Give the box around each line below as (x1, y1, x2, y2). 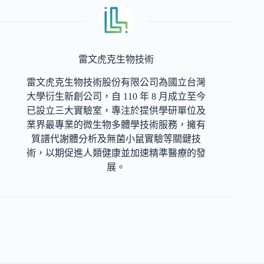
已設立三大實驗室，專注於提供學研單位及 (27, 105, 206, 115)
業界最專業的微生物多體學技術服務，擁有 (27, 120, 206, 130)
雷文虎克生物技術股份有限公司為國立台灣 (27, 77, 206, 87)
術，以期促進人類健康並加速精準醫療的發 (27, 148, 206, 158)
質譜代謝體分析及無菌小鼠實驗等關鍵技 (31, 134, 202, 144)
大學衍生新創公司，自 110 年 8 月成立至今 (27, 91, 206, 101)
